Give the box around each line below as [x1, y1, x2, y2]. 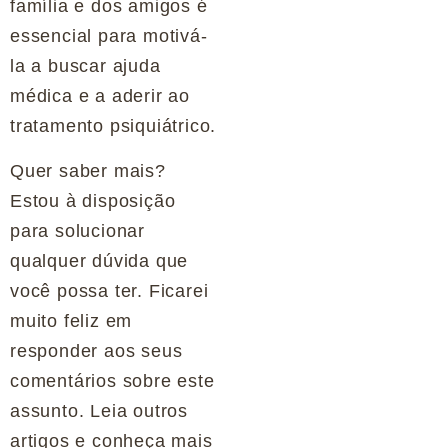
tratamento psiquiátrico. [10, 116, 217, 137]
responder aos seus [10, 340, 183, 361]
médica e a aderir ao [10, 86, 191, 107]
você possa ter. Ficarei [10, 280, 209, 301]
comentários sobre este [10, 370, 215, 391]
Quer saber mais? [10, 160, 166, 181]
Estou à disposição [10, 190, 176, 211]
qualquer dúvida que [10, 250, 189, 271]
